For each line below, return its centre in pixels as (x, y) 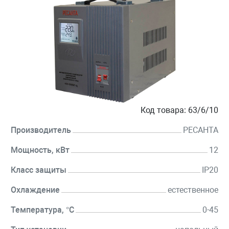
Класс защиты (39, 170)
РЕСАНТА (201, 130)
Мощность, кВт (40, 150)
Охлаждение (35, 190)
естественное (193, 190)
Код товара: (163, 110)
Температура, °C (42, 210)
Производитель (41, 130)
